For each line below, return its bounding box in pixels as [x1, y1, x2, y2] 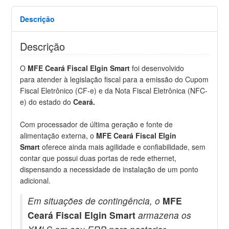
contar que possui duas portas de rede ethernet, [20, 152, 177, 163]
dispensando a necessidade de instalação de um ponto [20, 164, 199, 174]
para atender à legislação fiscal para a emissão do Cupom [20, 74, 209, 84]
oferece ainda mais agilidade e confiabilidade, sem [42, 141, 206, 152]
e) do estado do [20, 96, 74, 107]
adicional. [20, 175, 51, 186]
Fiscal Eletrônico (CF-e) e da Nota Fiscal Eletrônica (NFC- [20, 85, 208, 96]
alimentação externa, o [20, 130, 97, 141]
